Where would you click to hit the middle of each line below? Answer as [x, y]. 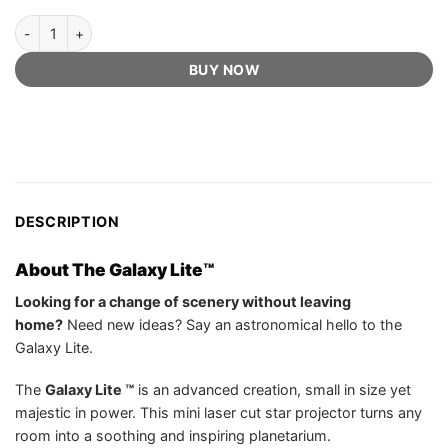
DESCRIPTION [67, 222]
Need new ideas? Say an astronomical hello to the [232, 324]
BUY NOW [224, 69]
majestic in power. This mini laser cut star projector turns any [218, 412]
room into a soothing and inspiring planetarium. [173, 435]
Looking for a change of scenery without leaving [183, 301]
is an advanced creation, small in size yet [272, 389]
